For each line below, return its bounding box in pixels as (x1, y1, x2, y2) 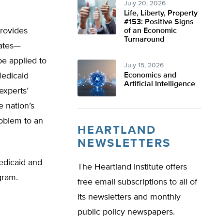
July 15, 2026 (124, 62, 164, 69)
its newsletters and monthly (77, 193, 181, 201)
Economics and (124, 72, 176, 79)
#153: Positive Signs (124, 18, 194, 26)
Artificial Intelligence (124, 80, 195, 88)
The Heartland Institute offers (77, 163, 187, 171)
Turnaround (124, 36, 164, 44)
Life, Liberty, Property (124, 10, 198, 17)
